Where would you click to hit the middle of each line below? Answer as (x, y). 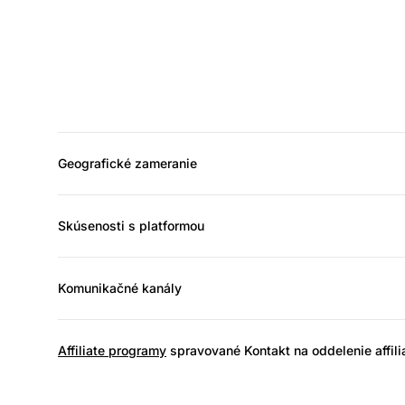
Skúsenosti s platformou (131, 225)
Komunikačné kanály (120, 287)
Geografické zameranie (127, 163)
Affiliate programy (112, 350)
